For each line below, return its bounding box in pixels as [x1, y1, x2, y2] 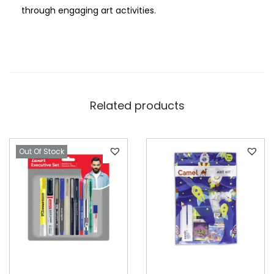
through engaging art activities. [21, 4, 156, 17]
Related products [89, 97, 185, 113]
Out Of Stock [19, 146, 64, 157]
